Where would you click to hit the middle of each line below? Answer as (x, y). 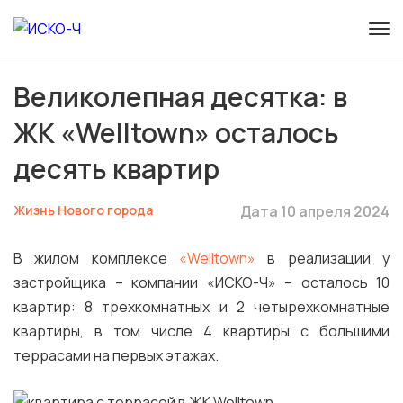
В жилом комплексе (96, 258)
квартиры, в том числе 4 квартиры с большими (201, 331)
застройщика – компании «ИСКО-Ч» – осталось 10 (201, 282)
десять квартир (116, 169)
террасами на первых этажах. (116, 355)
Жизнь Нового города (83, 210)
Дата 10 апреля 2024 (315, 211)
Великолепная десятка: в (180, 97)
